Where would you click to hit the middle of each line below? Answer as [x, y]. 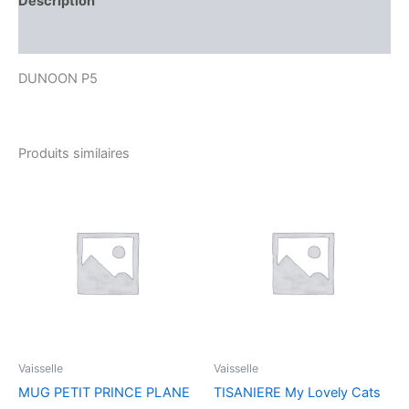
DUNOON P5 [58, 78]
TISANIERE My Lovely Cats [297, 393]
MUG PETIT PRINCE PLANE [104, 393]
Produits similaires [74, 154]
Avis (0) [44, 36]
